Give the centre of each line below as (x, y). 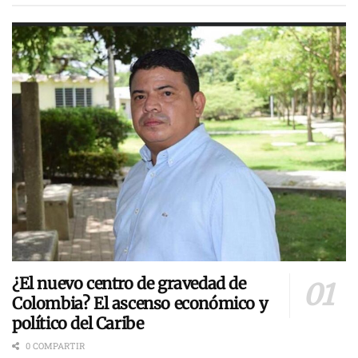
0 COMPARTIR (54, 345)
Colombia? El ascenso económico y (140, 303)
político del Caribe (78, 323)
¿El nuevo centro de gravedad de (129, 283)
